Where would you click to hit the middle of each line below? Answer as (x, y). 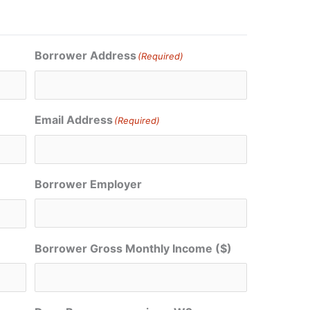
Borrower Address (86, 56)
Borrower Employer (89, 184)
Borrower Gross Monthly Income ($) (134, 249)
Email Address (74, 120)
